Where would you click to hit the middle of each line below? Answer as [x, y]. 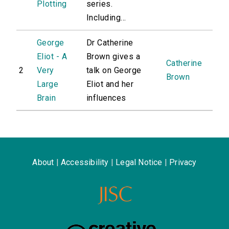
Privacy [183, 163]
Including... [106, 18]
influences [106, 98]
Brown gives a [113, 57]
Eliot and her [110, 84]
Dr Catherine [110, 43]
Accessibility [85, 163]
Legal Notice [139, 163]
